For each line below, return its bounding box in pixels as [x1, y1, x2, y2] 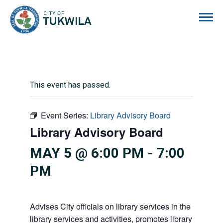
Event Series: [41, 110, 90, 121]
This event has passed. [30, 80, 111, 90]
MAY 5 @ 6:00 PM [30, 145, 144, 161]
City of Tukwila [92, 6, 142, 15]
